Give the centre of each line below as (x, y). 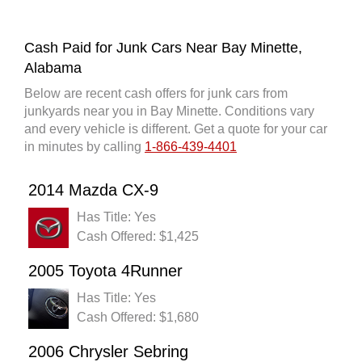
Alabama (53, 68)
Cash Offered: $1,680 (138, 318)
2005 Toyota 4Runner (105, 271)
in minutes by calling (84, 147)
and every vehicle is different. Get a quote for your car (176, 129)
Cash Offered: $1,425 (138, 237)
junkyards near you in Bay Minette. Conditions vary (169, 112)
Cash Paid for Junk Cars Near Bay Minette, (163, 48)
